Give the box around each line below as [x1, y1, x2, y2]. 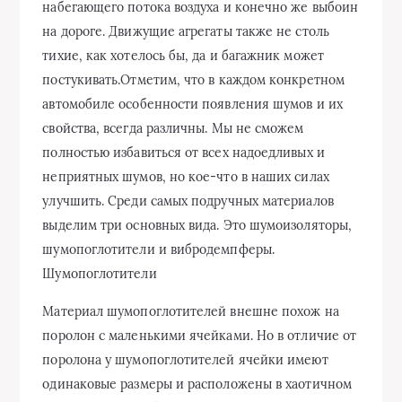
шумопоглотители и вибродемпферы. [42, 241, 275, 258]
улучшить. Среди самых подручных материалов [42, 193, 334, 209]
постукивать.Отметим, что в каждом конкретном [42, 72, 345, 88]
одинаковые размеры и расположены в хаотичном [42, 376, 352, 392]
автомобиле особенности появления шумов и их [42, 96, 343, 112]
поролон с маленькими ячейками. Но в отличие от [42, 328, 357, 344]
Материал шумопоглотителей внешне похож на [42, 303, 339, 319]
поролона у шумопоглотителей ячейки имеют [42, 352, 328, 368]
